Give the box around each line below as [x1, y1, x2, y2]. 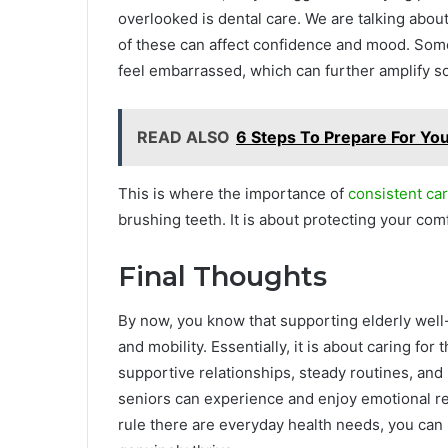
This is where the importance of [118, 183, 348, 203]
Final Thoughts [118, 259, 327, 293]
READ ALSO [137, 126, 230, 147]
